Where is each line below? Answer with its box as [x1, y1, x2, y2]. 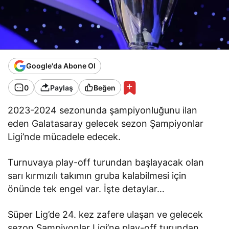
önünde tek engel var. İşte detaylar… [8, 183, 165, 194]
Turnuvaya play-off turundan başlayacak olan [8, 156, 204, 168]
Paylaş [50, 83, 73, 92]
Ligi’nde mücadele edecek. [8, 131, 121, 142]
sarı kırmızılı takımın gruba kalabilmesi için [8, 170, 187, 181]
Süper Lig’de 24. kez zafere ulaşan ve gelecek [8, 209, 203, 220]
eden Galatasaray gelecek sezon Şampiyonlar [8, 118, 204, 129]
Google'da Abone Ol [26, 61, 96, 71]
